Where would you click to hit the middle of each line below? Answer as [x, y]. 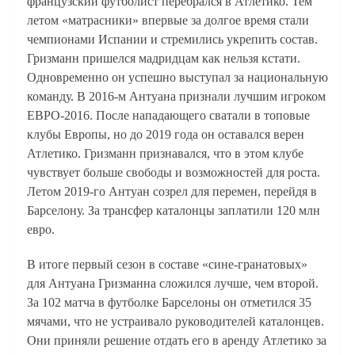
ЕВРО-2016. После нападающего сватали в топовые [168, 116]
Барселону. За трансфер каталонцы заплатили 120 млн [173, 211]
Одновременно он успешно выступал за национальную [177, 78]
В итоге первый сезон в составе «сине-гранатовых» [167, 265]
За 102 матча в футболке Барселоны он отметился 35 [169, 303]
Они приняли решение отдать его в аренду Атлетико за [176, 341]
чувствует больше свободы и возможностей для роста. [173, 173]
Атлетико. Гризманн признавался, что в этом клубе [165, 154]
